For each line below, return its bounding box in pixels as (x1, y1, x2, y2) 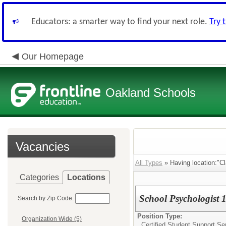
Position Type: (137, 212, 182, 220)
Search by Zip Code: (18, 195, 74, 202)
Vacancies (16, 140, 70, 153)
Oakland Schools (105, 86, 196, 99)
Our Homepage (22, 51, 84, 62)
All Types (135, 159, 162, 166)
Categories (20, 173, 59, 182)
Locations (67, 173, 105, 182)
